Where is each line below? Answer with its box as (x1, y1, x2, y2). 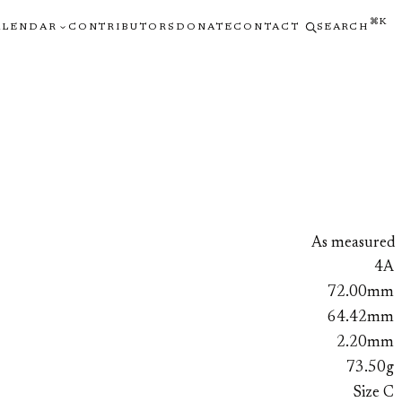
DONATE (176, 22, 234, 32)
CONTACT (233, 22, 301, 32)
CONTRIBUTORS (67, 22, 177, 32)
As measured (311, 235, 395, 251)
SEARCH (317, 22, 368, 32)
